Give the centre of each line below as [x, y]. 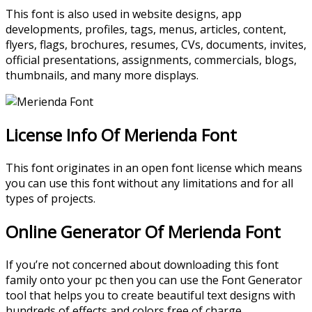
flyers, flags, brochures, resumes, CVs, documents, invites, [156, 45]
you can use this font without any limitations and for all [149, 184]
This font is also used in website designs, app [124, 14]
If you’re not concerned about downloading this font [142, 265]
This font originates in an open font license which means [154, 168]
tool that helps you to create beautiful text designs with [150, 296]
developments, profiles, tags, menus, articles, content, [146, 30]
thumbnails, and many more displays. [102, 76]
